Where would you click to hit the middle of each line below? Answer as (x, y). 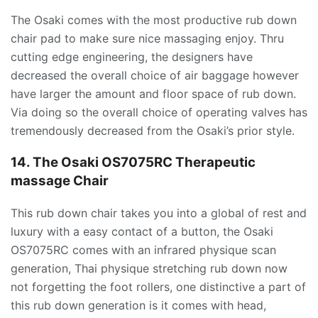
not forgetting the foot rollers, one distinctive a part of (158, 286)
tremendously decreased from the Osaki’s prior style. (153, 131)
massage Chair (60, 181)
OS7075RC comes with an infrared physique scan (143, 250)
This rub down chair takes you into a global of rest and (159, 213)
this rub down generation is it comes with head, (138, 305)
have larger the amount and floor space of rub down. (153, 94)
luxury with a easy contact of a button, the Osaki (142, 231)
